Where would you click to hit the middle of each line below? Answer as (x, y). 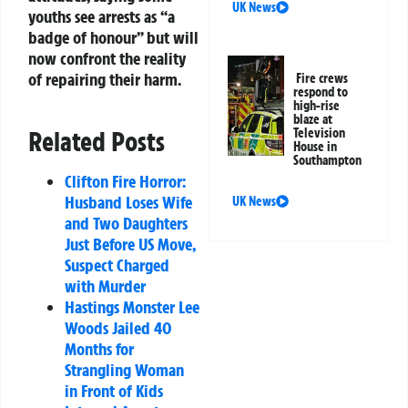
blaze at (313, 119)
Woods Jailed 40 (118, 328)
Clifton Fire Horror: (125, 182)
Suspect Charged (117, 265)
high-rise (317, 105)
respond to (321, 92)
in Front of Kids (114, 391)
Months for (99, 349)
